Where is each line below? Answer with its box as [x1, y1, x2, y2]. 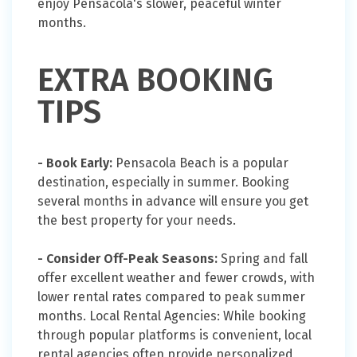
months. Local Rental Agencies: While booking [37, 308, 306, 324]
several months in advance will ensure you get [37, 194, 308, 210]
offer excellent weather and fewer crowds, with [37, 270, 315, 286]
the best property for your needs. [37, 213, 236, 229]
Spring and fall [218, 251, 308, 267]
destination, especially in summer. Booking [37, 175, 289, 190]
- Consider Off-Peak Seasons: [37, 251, 218, 267]
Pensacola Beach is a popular [112, 155, 288, 171]
